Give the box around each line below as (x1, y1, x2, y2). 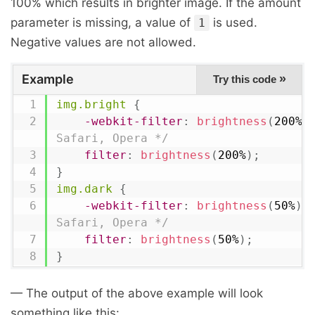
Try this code (212, 73, 279, 85)
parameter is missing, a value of (11, 15, 194, 30)
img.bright (56, 98, 127, 111)
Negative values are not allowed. (11, 35, 196, 49)
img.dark (56, 182, 112, 195)
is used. (210, 15, 257, 30)
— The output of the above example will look (11, 286, 263, 300)
